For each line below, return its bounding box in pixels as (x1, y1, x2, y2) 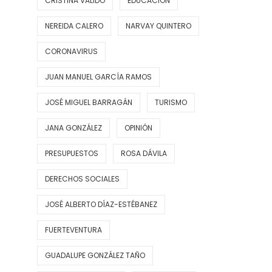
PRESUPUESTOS (45, 148, 98, 159)
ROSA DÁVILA (121, 148, 167, 159)
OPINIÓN (124, 123, 152, 134)
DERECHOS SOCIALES (45, 174, 120, 185)
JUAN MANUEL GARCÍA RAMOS (45, 72, 152, 83)
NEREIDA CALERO (45, 21, 103, 32)
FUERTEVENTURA (45, 225, 102, 236)
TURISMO (155, 97, 187, 108)
